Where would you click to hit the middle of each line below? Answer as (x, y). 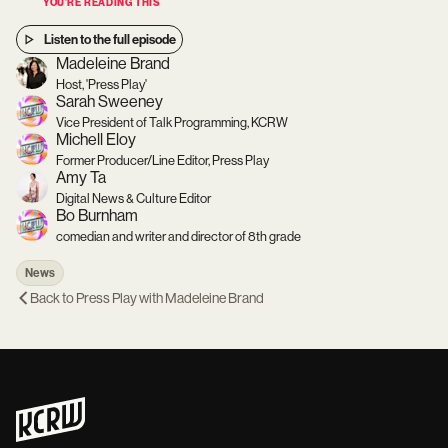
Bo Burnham (97, 215)
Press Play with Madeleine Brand (170, 298)
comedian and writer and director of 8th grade (178, 236)
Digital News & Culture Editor (133, 198)
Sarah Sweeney (109, 101)
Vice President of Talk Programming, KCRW (172, 122)
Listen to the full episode (110, 39)
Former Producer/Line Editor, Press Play (162, 160)
